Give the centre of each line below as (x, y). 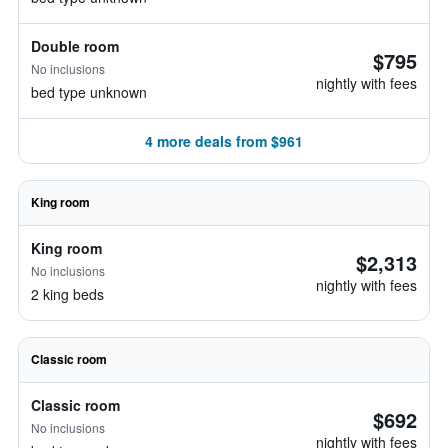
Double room (75, 46)
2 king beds (67, 294)
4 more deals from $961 (224, 141)
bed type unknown (89, 92)
